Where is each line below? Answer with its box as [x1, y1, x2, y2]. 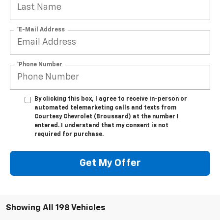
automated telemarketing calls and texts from [34, 105, 176, 111]
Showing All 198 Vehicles [6, 203, 106, 212]
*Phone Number [17, 61, 62, 68]
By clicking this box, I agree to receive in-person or [34, 96, 187, 102]
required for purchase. [34, 131, 104, 137]
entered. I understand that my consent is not [34, 122, 168, 129]
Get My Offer [79, 158, 141, 168]
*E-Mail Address [17, 27, 65, 33]
